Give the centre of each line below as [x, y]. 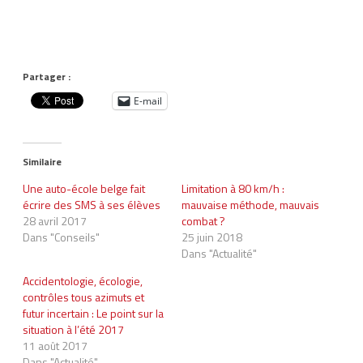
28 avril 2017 [55, 220]
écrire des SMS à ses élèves [92, 204]
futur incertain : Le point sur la [93, 313]
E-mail [148, 100]
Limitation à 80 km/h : [233, 188]
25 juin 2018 [212, 237]
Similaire [42, 161]
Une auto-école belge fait [84, 188]
